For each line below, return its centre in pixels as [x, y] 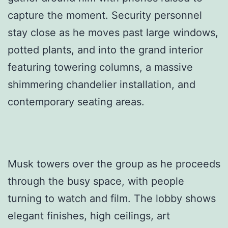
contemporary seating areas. [76, 102]
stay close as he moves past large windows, [113, 32]
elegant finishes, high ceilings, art [89, 216]
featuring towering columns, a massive [100, 67]
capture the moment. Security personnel [105, 15]
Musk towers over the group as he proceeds [114, 164]
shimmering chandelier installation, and [102, 84]
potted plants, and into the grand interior [105, 50]
